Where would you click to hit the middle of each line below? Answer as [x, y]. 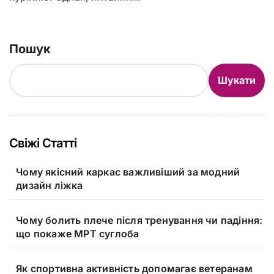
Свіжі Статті [43, 143]
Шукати [237, 80]
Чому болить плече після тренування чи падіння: [139, 220]
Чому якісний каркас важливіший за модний [128, 172]
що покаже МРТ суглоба [78, 233]
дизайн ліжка [50, 185]
